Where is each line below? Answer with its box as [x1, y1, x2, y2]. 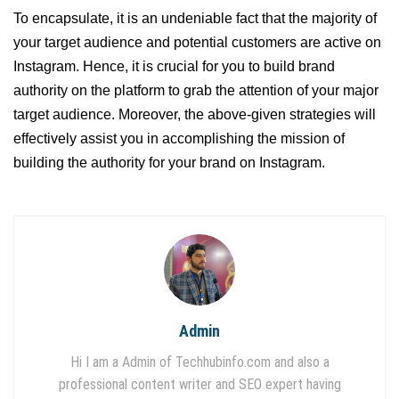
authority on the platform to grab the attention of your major [13, 83, 379, 99]
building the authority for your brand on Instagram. [13, 155, 325, 171]
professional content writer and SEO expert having [58, 376, 341, 394]
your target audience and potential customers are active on [13, 35, 381, 51]
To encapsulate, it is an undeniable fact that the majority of [13, 11, 377, 27]
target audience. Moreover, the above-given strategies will [13, 107, 376, 123]
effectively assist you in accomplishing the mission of [13, 131, 345, 147]
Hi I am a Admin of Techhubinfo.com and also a [69, 354, 330, 371]
